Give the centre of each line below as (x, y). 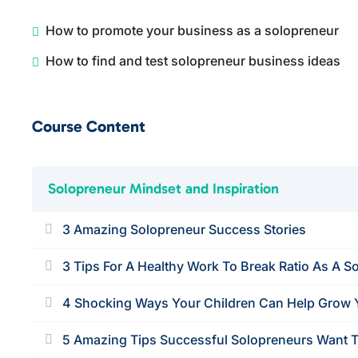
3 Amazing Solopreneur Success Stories (185, 229)
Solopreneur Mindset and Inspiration (164, 189)
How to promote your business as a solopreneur (193, 30)
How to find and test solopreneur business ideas (193, 61)
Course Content (89, 126)
